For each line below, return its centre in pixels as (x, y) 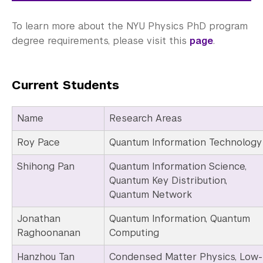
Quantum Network (151, 195)
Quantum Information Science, (178, 167)
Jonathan (39, 219)
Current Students (65, 85)
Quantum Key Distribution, (168, 181)
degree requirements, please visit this (101, 41)
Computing (134, 233)
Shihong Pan (46, 167)
